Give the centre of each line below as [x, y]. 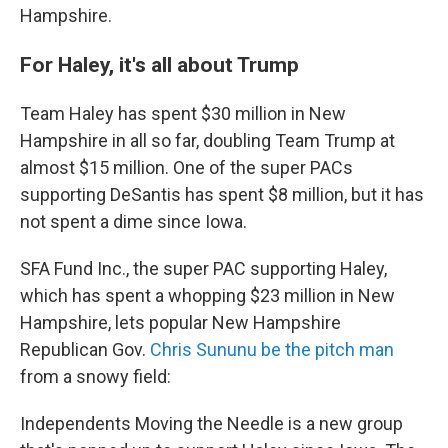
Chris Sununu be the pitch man [272, 350]
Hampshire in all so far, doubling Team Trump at [207, 141]
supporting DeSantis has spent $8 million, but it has [222, 195]
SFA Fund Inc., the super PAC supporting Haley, [203, 269]
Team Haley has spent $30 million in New [183, 114]
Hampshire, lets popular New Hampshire [180, 323]
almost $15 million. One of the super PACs [186, 168]
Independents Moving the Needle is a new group [211, 424]
